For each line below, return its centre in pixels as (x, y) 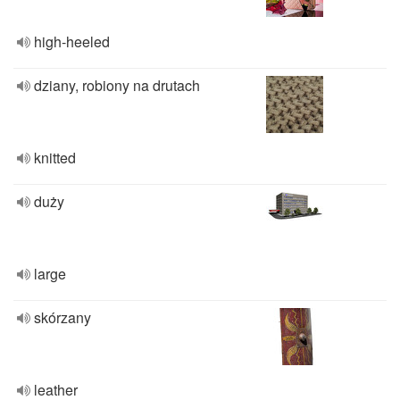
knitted (55, 158)
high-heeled (72, 42)
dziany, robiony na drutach (117, 85)
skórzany (62, 317)
